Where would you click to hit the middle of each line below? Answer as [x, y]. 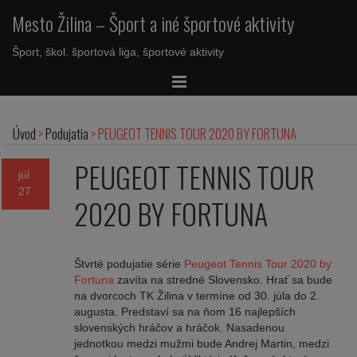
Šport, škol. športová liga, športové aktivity [118, 52]
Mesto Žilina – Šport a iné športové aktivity [153, 23]
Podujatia [67, 134]
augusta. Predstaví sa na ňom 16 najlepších [184, 311]
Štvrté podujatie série [129, 263]
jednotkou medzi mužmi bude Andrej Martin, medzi [201, 343]
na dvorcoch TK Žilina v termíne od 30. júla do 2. [196, 295]
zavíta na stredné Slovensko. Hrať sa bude [223, 279]
